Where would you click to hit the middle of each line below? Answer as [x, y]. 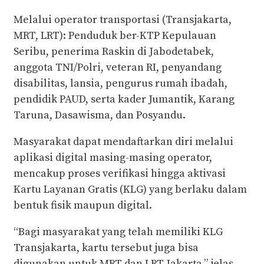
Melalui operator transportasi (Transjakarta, [123, 20]
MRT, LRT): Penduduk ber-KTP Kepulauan [115, 36]
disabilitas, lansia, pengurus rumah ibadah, [121, 84]
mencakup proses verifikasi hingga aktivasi [120, 174]
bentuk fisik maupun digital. [83, 206]
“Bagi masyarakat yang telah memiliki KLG [118, 232]
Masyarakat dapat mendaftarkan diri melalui [123, 142]
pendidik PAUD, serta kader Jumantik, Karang [124, 100]
